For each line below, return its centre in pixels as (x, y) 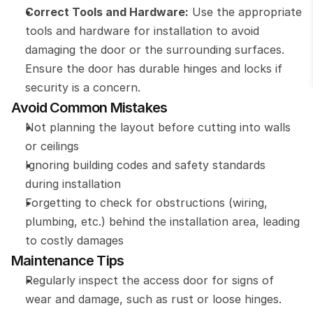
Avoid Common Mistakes (89, 108)
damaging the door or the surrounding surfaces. (155, 50)
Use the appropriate (245, 12)
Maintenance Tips (68, 261)
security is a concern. (83, 87)
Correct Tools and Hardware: (107, 12)
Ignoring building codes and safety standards (145, 165)
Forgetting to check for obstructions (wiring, (146, 203)
